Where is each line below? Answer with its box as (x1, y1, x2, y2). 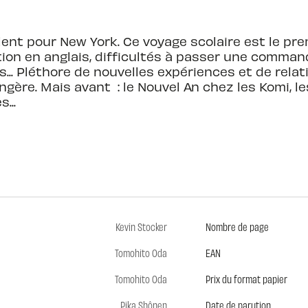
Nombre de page (205, 220, 269, 234)
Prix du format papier (205, 272, 287, 286)
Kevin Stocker (115, 220, 167, 234)
